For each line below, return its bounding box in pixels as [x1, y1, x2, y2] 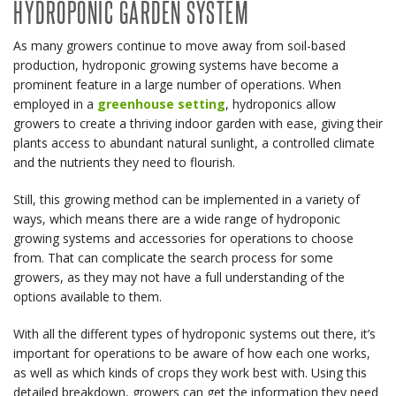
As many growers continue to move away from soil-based [13, 37, 346, 54]
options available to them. [13, 288, 162, 305]
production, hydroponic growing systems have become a [13, 57, 339, 73]
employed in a [13, 95, 97, 112]
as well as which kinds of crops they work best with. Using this [13, 364, 367, 381]
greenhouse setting [97, 95, 225, 112]
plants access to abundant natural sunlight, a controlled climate [13, 134, 375, 151]
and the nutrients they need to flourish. [13, 154, 235, 171]
